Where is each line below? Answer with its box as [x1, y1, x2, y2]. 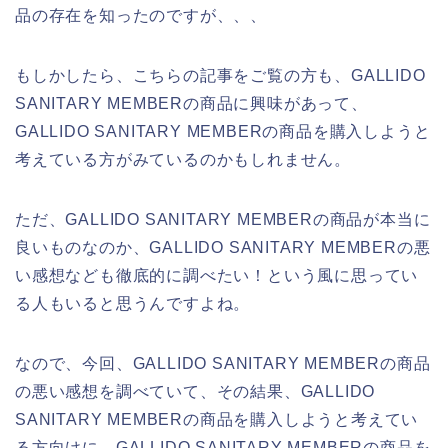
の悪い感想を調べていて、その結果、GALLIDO [15, 382, 376, 400]
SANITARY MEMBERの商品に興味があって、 [15, 94, 368, 112]
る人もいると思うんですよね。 [15, 294, 251, 312]
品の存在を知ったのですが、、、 [15, 6, 267, 24]
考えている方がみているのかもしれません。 [15, 150, 351, 168]
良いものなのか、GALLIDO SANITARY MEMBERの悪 [15, 238, 431, 256]
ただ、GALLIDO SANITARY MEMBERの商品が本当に [15, 210, 431, 228]
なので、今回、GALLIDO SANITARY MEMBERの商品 [15, 354, 431, 372]
